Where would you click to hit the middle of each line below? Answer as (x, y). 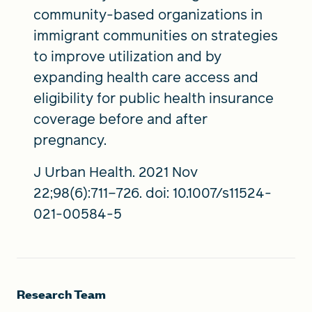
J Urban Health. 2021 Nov (116, 172)
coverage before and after (120, 119)
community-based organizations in (148, 14)
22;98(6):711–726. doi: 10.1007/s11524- (153, 193)
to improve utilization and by (127, 56)
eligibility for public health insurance (154, 98)
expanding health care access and (146, 77)
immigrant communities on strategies (156, 35)
